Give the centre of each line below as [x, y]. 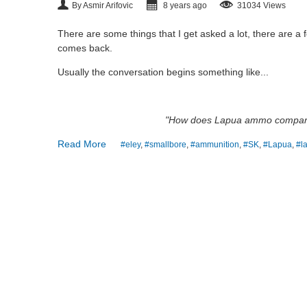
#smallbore [165, 144]
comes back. [85, 48]
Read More [82, 144]
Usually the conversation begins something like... [163, 72]
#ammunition [215, 144]
